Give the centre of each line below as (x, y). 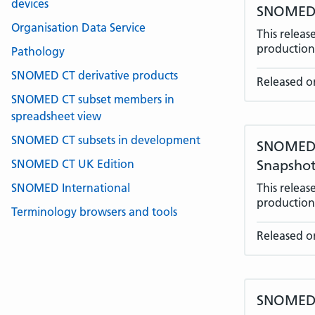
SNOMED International (71, 188)
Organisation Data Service (78, 27)
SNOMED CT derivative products (95, 75)
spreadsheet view (56, 116)
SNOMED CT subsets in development (106, 140)
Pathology (38, 51)
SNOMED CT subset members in (93, 99)
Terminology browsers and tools (94, 212)
